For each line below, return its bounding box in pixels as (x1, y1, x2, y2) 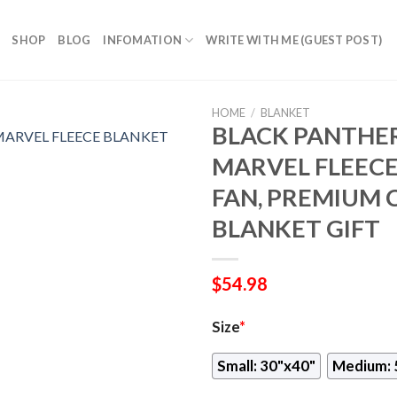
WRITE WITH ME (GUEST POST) (206, 33, 383, 47)
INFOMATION (103, 33, 183, 47)
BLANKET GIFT (212, 214, 380, 243)
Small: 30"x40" (217, 356, 315, 375)
